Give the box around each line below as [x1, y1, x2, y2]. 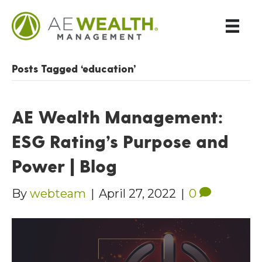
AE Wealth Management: [12, 106, 223, 127]
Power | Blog [12, 155, 117, 177]
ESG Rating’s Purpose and [12, 130, 229, 152]
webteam [30, 187, 86, 201]
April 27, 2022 [99, 187, 176, 201]
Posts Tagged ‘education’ [12, 62, 136, 75]
